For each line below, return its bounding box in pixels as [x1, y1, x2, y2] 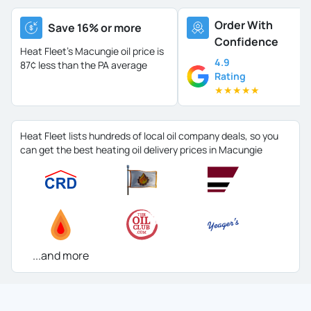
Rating [215, 69, 246, 83]
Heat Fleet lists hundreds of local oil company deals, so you [20, 129, 278, 142]
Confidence [215, 34, 278, 49]
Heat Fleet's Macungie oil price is [20, 44, 164, 58]
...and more [33, 248, 89, 263]
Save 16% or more [48, 20, 142, 35]
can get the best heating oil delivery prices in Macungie [20, 143, 262, 156]
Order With [215, 17, 273, 33]
